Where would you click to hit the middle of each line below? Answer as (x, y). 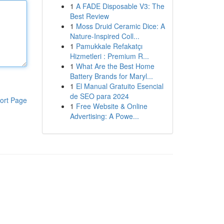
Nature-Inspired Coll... (104, 36)
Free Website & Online (111, 106)
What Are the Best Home (115, 66)
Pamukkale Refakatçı (109, 46)
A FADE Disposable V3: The (120, 6)
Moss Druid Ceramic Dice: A (120, 26)
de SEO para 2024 (99, 96)
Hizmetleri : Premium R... (109, 56)
